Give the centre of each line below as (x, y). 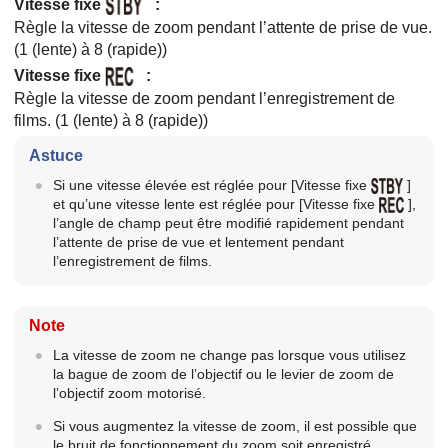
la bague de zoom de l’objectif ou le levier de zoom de (223, 373)
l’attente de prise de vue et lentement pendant (198, 241)
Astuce (56, 155)
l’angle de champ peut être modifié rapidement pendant (228, 222)
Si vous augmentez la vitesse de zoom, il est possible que (234, 425)
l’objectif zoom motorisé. (129, 392)
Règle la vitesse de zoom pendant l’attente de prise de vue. (223, 27)
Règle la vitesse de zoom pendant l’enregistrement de (204, 98)
